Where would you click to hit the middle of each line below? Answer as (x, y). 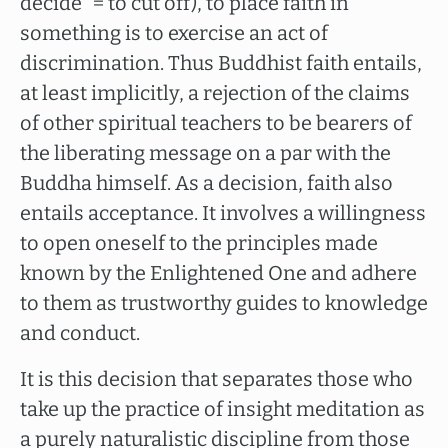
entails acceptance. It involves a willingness (223, 213)
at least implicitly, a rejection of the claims (215, 93)
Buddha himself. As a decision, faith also (206, 183)
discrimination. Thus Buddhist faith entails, (221, 63)
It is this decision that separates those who (216, 379)
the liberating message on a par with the (205, 153)
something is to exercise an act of (174, 33)
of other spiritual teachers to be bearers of (216, 123)
